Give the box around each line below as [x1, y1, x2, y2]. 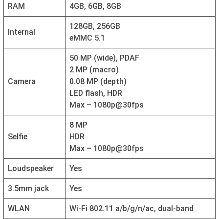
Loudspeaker [8, 164, 54, 174]
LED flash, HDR [69, 88, 122, 98]
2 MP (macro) [69, 65, 119, 75]
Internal [8, 27, 35, 37]
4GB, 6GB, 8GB [69, 1, 121, 11]
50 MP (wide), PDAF [69, 53, 139, 63]
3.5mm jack [8, 184, 49, 194]
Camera [8, 77, 36, 87]
